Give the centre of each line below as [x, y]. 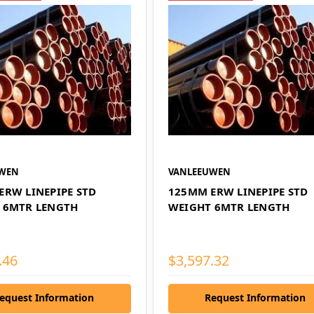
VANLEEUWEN [199, 171]
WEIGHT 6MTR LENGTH [229, 206]
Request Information [255, 297]
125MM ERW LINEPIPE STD [238, 191]
